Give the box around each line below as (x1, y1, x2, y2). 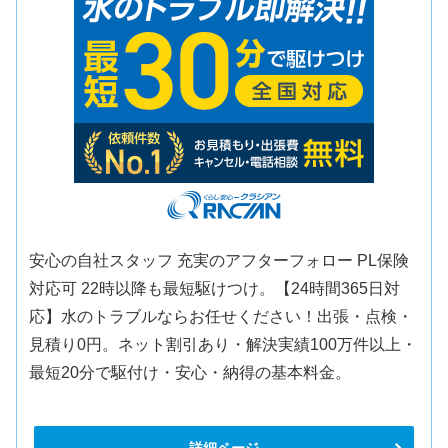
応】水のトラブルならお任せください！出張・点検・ (29, 307, 414, 325)
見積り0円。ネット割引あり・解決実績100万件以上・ (29, 335, 418, 353)
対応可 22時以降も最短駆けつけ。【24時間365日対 (29, 279, 401, 297)
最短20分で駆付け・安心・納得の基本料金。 (29, 363, 352, 381)
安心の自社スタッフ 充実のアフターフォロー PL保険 (29, 251, 410, 269)
